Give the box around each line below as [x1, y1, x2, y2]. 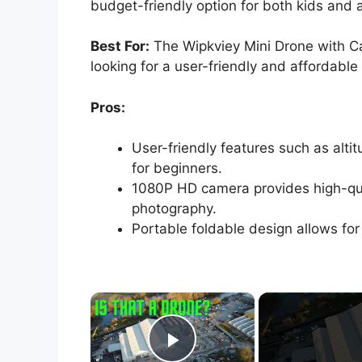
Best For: [90, 38, 149, 55]
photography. [132, 200, 217, 217]
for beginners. [132, 160, 222, 177]
